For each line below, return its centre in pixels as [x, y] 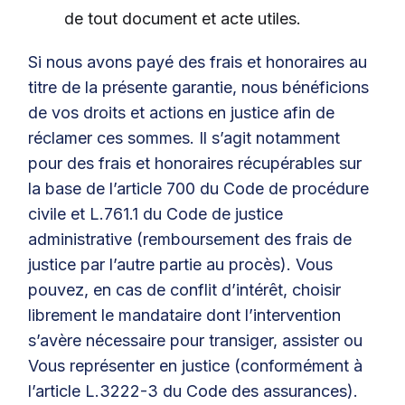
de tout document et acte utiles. [183, 19]
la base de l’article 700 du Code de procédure [199, 188]
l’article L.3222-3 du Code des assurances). [193, 391]
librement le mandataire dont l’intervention [185, 315]
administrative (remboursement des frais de [190, 239]
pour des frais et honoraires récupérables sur [195, 163]
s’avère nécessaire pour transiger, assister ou [196, 340]
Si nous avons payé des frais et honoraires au [198, 62]
